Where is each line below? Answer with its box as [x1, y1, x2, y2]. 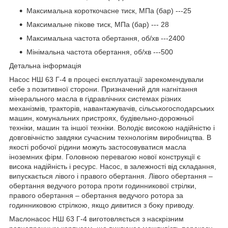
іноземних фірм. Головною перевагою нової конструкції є [9, 152, 201, 161]
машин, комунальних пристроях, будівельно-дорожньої [9, 113, 194, 122]
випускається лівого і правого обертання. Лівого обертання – [9, 172, 213, 180]
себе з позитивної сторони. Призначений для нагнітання [9, 84, 197, 93]
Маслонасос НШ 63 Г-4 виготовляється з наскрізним [9, 214, 184, 223]
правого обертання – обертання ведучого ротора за [9, 191, 183, 199]
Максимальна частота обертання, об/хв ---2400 [26, 34, 185, 42]
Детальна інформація [9, 61, 81, 70]
